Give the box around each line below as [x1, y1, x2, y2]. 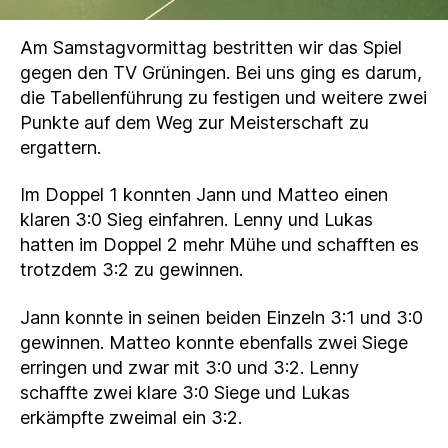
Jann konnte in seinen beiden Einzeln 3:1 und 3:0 [20, 306, 423, 328]
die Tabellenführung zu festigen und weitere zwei [20, 86, 427, 108]
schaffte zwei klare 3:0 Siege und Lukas [20, 381, 350, 403]
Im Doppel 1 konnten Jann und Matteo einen [20, 184, 388, 206]
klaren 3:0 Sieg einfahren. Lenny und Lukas [20, 209, 373, 231]
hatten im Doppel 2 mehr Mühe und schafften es [20, 234, 419, 256]
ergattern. [20, 136, 101, 158]
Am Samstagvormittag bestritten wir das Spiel [20, 36, 402, 58]
